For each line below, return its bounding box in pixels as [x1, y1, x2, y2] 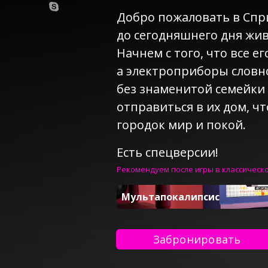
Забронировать [153, 232, 241, 246]
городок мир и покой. [117, 117, 246, 133]
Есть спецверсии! [117, 144, 218, 160]
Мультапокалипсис [121, 190, 220, 203]
